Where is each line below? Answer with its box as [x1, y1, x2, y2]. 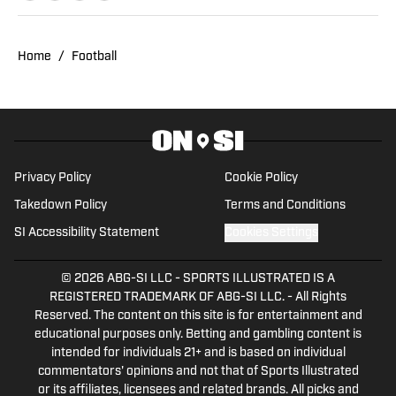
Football [72, 50, 117, 65]
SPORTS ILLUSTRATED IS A [183, 272, 335, 286]
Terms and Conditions [224, 199, 346, 213]
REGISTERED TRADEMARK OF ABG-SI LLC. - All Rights [49, 291, 346, 305]
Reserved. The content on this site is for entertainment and [34, 309, 362, 324]
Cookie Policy [224, 171, 298, 186]
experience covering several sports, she [90, 39, 372, 57]
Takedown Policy [14, 199, 107, 213]
